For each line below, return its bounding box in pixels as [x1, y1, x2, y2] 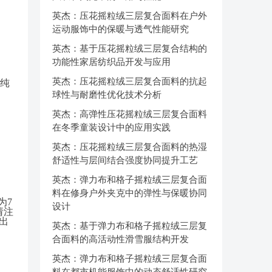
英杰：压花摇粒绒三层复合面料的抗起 [52, 76, 207, 86]
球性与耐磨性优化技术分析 [52, 89, 161, 100]
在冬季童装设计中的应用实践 [52, 122, 171, 132]
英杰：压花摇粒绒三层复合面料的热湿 [52, 141, 207, 152]
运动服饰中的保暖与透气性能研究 [52, 24, 189, 34]
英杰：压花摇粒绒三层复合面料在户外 [52, 10, 207, 21]
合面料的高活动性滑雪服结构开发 [52, 234, 189, 244]
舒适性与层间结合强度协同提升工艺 [52, 155, 198, 165]
